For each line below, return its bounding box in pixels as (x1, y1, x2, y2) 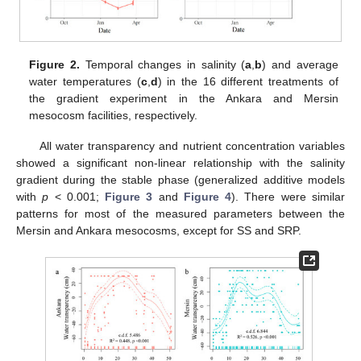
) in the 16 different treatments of (157, 74, 338, 88)
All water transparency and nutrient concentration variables (39, 139, 345, 152)
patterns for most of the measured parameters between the (16, 206, 345, 220)
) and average (262, 57, 338, 71)
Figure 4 (183, 189, 232, 203)
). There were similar (231, 189, 346, 203)
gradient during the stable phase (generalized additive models (16, 172, 345, 186)
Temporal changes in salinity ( (80, 57, 246, 71)
